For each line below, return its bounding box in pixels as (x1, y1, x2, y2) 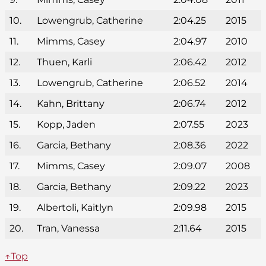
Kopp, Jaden (37, 119, 96, 131)
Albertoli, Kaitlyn (37, 202, 113, 214)
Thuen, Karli (37, 56, 92, 68)
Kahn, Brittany (37, 98, 104, 110)
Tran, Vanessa (37, 223, 100, 235)
